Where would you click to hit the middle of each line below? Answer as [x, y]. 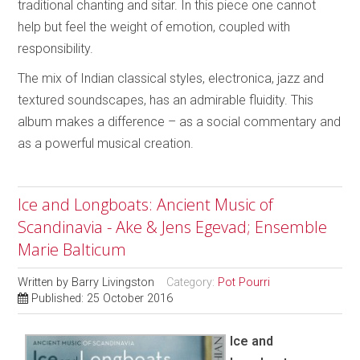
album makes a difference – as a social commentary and [180, 121]
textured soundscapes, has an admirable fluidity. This [166, 100]
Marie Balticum [72, 249]
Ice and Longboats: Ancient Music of [146, 204]
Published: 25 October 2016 [102, 298]
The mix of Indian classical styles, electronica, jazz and [171, 78]
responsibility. [56, 48]
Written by [45, 282]
